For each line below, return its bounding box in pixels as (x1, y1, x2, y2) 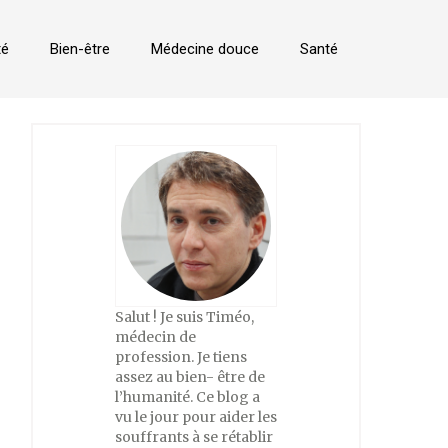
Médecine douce (151, 40, 259, 58)
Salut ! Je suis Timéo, (115, 308, 254, 326)
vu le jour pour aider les (115, 408, 277, 426)
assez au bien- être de (115, 368, 265, 386)
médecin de (115, 328, 196, 346)
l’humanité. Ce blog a (115, 388, 260, 406)
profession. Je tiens (115, 348, 247, 366)
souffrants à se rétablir (115, 428, 273, 446)
